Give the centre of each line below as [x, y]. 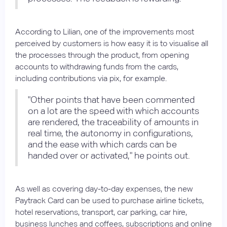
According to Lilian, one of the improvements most [105, 31]
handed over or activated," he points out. [109, 155]
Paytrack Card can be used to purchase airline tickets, [109, 200]
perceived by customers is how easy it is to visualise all [112, 43]
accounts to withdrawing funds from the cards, [97, 66]
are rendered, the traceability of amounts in [113, 122]
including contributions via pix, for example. [91, 78]
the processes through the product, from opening [102, 55]
